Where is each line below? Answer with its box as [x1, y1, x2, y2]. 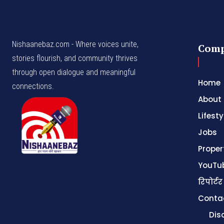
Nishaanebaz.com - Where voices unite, [12, 39, 138, 49]
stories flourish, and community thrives [12, 53, 137, 63]
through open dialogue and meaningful [12, 67, 135, 77]
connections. [12, 81, 54, 91]
